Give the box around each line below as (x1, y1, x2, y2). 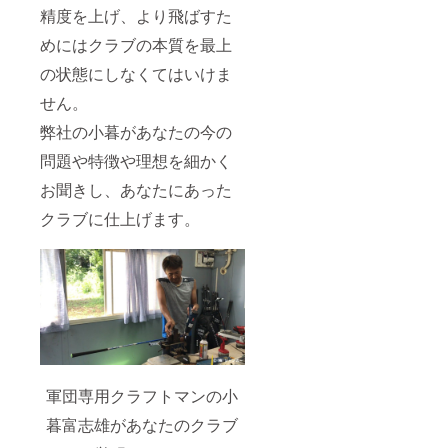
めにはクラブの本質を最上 (40, 33, 232, 57)
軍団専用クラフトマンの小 (46, 383, 239, 407)
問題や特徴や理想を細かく (40, 149, 232, 173)
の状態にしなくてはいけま (40, 62, 232, 86)
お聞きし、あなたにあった (40, 178, 232, 202)
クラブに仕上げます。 (40, 207, 200, 231)
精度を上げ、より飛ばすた (40, 4, 232, 28)
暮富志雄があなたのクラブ (46, 412, 239, 436)
